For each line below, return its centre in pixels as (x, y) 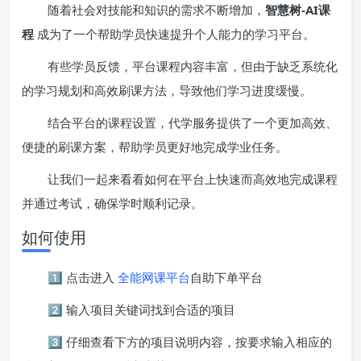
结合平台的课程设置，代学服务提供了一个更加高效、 (193, 122)
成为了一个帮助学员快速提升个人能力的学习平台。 (174, 33)
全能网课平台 (154, 277)
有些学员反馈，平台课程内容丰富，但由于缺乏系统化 (193, 66)
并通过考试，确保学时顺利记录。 (112, 203)
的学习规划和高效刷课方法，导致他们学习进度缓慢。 (167, 90)
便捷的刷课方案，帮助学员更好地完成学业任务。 (155, 146)
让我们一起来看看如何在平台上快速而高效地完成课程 (193, 178)
